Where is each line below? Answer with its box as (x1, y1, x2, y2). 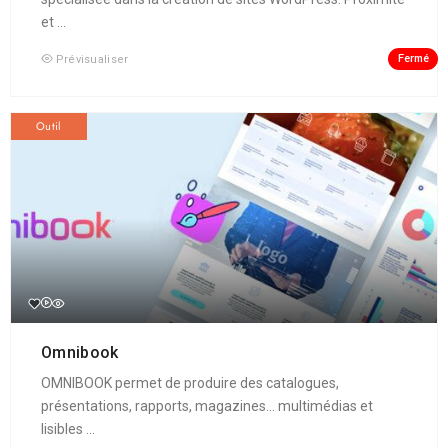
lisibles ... (41, 420, 95, 437)
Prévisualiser (55, 52, 129, 66)
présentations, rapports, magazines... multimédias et (41, 397, 373, 414)
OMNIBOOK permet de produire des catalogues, (41, 374, 339, 391)
